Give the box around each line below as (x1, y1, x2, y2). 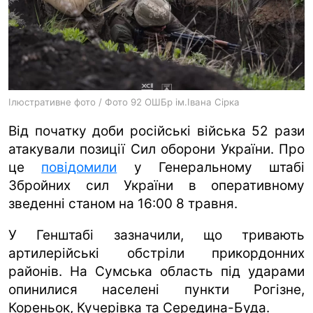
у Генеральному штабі (117, 159, 305, 175)
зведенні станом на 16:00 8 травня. (8, 195, 238, 212)
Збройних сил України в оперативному (8, 177, 305, 194)
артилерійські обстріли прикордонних (8, 245, 305, 261)
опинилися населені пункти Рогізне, (8, 281, 305, 298)
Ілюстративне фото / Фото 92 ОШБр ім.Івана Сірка (8, 96, 240, 108)
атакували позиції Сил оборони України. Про (8, 140, 305, 157)
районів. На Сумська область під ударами (8, 263, 305, 279)
